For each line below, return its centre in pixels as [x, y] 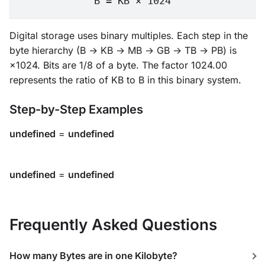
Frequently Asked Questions [113, 224]
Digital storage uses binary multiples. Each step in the [129, 35]
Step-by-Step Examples [76, 109]
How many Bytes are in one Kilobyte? [93, 256]
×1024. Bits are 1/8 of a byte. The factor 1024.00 [118, 65]
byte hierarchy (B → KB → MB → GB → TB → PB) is [123, 50]
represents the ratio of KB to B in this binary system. [125, 80]
